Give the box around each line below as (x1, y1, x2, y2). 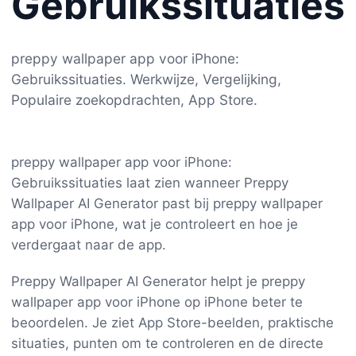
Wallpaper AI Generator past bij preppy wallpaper (11, 195, 323, 211)
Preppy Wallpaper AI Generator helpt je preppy (11, 273, 305, 289)
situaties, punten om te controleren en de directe (11, 335, 323, 351)
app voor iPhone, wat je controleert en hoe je (11, 215, 298, 232)
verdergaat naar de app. (11, 236, 166, 253)
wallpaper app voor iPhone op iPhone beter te (11, 293, 303, 310)
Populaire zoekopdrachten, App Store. (11, 91, 257, 109)
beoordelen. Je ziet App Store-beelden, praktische (11, 314, 334, 331)
